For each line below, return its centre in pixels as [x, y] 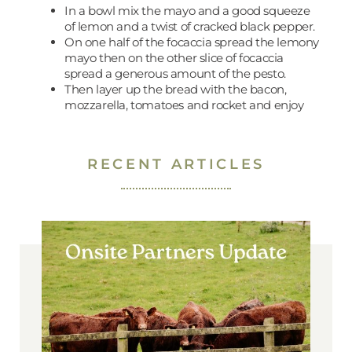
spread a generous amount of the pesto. [175, 73]
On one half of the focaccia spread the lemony [191, 42]
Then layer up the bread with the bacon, [175, 89]
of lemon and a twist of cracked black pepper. [189, 26]
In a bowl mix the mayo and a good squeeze [187, 10]
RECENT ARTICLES [176, 163]
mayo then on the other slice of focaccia [174, 57]
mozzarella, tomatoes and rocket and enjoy [184, 104]
